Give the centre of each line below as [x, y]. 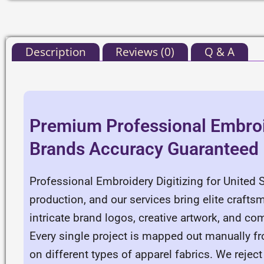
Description [55, 52]
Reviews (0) [145, 52]
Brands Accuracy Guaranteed [144, 149]
